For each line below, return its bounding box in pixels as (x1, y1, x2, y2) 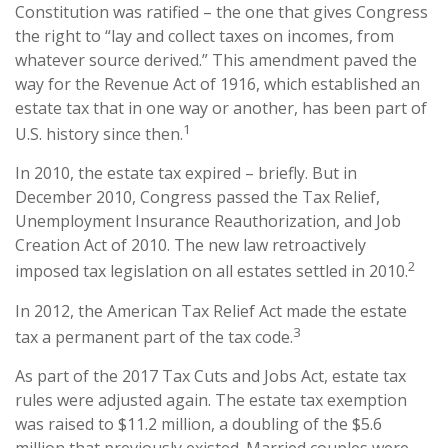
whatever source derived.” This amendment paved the (15, 48, 417, 71)
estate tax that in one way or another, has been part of (15, 96, 427, 119)
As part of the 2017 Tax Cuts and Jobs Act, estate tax (15, 364, 406, 387)
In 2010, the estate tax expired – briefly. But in (15, 162, 357, 185)
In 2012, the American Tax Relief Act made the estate (15, 299, 407, 322)
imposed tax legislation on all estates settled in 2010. (15, 260, 408, 283)
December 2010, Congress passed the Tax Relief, (15, 186, 380, 209)
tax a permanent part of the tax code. (15, 325, 293, 348)
